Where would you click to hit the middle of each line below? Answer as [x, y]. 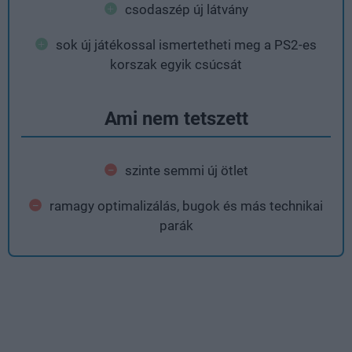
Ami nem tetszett [176, 118]
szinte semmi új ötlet [186, 170]
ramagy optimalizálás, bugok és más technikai [186, 205]
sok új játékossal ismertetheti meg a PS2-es [186, 44]
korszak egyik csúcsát [176, 64]
